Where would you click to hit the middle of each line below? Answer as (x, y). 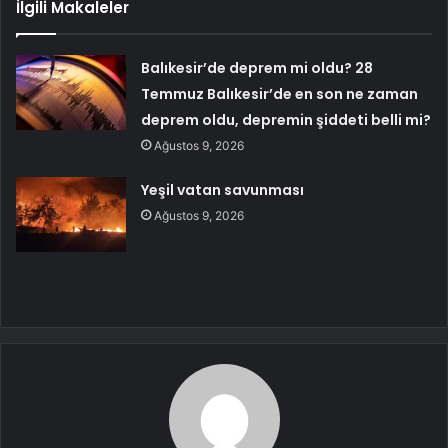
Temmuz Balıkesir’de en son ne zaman (280, 94)
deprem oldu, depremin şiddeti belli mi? (286, 120)
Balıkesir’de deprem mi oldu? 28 (257, 68)
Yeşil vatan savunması (223, 190)
